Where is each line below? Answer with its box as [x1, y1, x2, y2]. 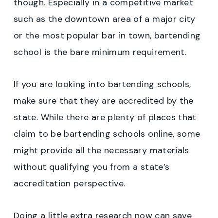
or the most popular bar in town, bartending [14, 30, 201, 42]
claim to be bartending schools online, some [14, 128, 200, 140]
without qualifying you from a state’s [14, 161, 170, 173]
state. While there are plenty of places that [14, 111, 197, 124]
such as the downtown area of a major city [14, 13, 196, 25]
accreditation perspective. [14, 178, 126, 190]
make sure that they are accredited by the [14, 95, 194, 107]
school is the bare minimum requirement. [14, 46, 187, 58]
